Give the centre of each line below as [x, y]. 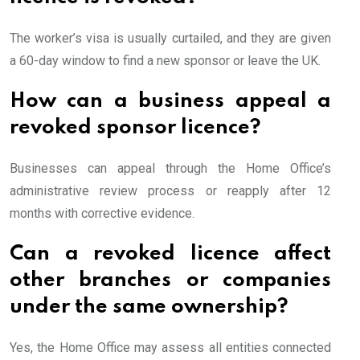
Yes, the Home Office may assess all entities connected [170, 347]
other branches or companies [170, 280]
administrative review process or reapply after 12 [170, 190]
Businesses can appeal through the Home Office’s [170, 168]
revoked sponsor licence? [135, 128]
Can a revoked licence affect [170, 254]
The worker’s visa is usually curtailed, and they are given [170, 38]
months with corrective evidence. [102, 213]
